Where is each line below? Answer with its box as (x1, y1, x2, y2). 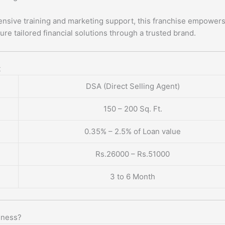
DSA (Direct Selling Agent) (85, 81, 180, 91)
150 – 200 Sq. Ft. (103, 104, 162, 114)
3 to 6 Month (110, 172, 155, 182)
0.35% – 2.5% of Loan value (84, 127, 181, 137)
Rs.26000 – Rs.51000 (95, 149, 170, 159)
